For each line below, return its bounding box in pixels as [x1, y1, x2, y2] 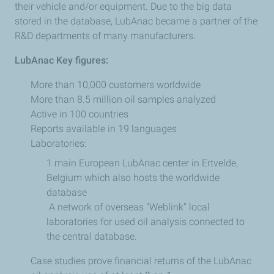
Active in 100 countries [31, 108, 128, 120]
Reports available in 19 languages [31, 123, 177, 135]
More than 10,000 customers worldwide [31, 79, 201, 91]
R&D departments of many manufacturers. [15, 30, 196, 42]
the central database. [46, 231, 137, 242]
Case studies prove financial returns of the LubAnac [31, 255, 251, 267]
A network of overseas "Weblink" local [46, 201, 210, 213]
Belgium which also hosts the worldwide [46, 172, 220, 183]
